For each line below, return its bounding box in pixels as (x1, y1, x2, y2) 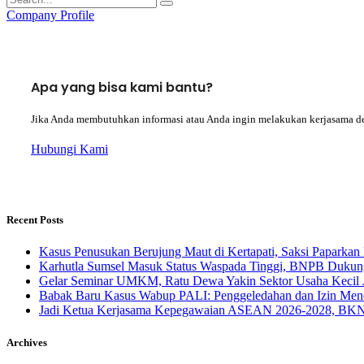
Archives (6, 336, 47, 349)
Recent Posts (6, 214, 63, 227)
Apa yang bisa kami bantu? (31, 78, 213, 97)
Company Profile (6, 8, 94, 23)
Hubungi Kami (31, 142, 108, 157)
